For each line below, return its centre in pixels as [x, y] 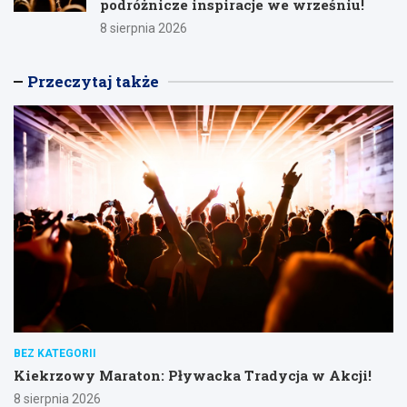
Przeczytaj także [93, 81]
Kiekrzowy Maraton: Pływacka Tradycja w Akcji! [193, 376]
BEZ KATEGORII [55, 354]
